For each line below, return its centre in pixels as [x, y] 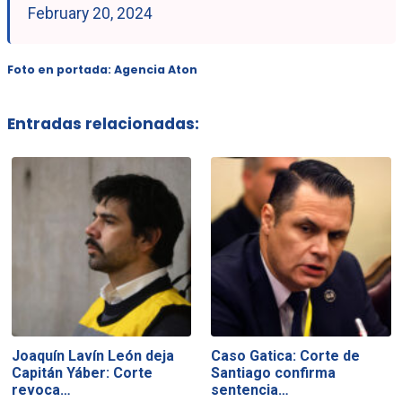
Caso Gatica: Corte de [286, 356]
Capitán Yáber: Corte [82, 373]
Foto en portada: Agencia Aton [102, 69]
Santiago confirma [274, 373]
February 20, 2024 [90, 13]
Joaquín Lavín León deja [92, 356]
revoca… [41, 390]
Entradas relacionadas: [103, 123]
